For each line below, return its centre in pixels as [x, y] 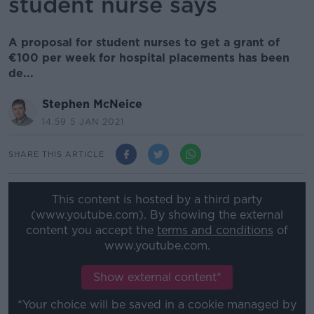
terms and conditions [215, 231]
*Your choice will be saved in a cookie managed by [157, 305]
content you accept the [91, 231]
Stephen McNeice [92, 104]
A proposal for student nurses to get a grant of [144, 42]
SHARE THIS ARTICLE [56, 154]
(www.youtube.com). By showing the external [157, 215]
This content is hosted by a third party [157, 200]
